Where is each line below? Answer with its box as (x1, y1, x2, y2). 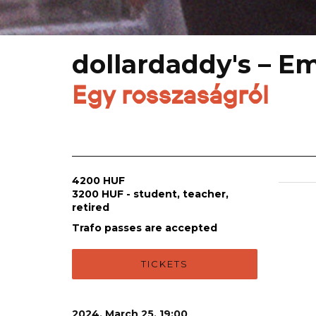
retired (72, 201, 109, 214)
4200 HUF (72, 174, 125, 188)
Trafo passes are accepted (72, 221, 217, 235)
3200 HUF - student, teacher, (72, 188, 229, 201)
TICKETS (140, 258, 188, 270)
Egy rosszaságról (72, 80, 269, 111)
